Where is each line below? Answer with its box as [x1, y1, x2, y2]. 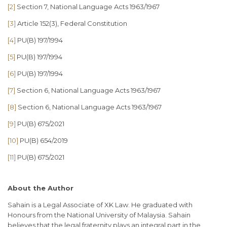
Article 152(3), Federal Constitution [16, 19, 127, 28]
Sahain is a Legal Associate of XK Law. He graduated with [8, 201, 193, 209]
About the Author [8, 184, 73, 193]
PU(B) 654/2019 [18, 136, 68, 145]
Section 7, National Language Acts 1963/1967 [15, 3, 160, 11]
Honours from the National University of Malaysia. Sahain [8, 211, 191, 219]
